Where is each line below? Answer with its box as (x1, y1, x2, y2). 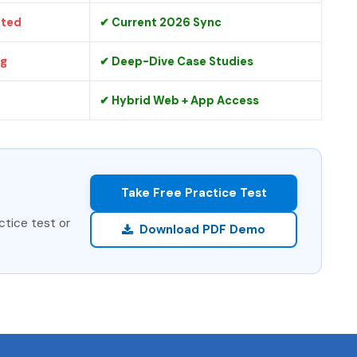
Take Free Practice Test (120, 184, 267, 201)
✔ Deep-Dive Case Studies (100, 54, 253, 69)
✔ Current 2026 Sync (100, 15, 222, 29)
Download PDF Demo (139, 221, 265, 237)
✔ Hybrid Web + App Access (100, 93, 259, 108)
